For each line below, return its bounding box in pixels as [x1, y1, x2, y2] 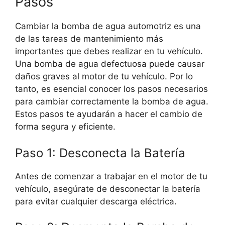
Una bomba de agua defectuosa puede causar [15, 59, 204, 69]
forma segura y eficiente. [15, 122, 116, 132]
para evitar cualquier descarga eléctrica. [15, 196, 177, 206]
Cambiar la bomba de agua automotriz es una [15, 21, 201, 32]
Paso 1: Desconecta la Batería [15, 145, 185, 160]
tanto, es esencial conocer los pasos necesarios [15, 84, 208, 94]
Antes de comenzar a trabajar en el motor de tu [15, 171, 207, 181]
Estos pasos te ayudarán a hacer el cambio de [15, 109, 202, 120]
